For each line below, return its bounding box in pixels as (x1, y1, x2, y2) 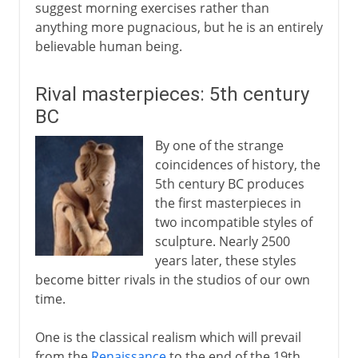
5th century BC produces (154, 174, 304, 193)
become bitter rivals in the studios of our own (34, 270, 310, 288)
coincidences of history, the (154, 155, 320, 173)
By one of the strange (154, 136, 284, 154)
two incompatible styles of (154, 213, 312, 231)
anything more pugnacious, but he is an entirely (34, 18, 323, 36)
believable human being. (34, 37, 182, 55)
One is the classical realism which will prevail (34, 328, 301, 346)
